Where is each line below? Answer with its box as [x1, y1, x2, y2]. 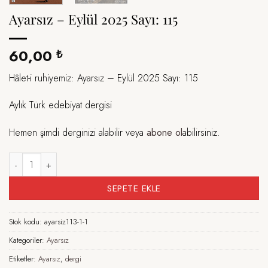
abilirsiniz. [182, 126, 220, 140]
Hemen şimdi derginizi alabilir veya [9, 126, 147, 140]
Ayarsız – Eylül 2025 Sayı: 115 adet [8, 152, 156, 165]
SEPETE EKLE [107, 181, 161, 196]
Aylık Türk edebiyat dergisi [9, 98, 112, 112]
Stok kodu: [9, 215, 44, 227]
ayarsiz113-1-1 [44, 215, 88, 227]
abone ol [147, 126, 182, 140]
